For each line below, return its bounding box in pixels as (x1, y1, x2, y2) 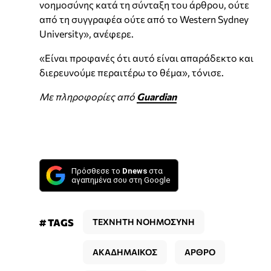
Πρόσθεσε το (71, 166, 122, 175)
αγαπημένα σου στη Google (71, 175, 170, 184)
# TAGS (39, 216, 74, 228)
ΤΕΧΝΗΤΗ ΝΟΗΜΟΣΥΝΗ (93, 216, 195, 227)
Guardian (137, 90, 177, 102)
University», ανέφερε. (39, 27, 134, 39)
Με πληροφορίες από (39, 90, 137, 102)
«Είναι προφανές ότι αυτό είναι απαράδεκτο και (39, 51, 253, 64)
